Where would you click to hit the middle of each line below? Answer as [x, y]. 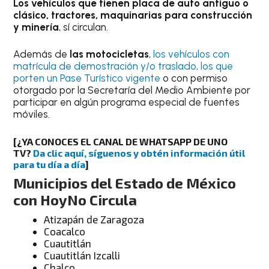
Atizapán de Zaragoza [94, 219]
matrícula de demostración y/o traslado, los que [123, 66]
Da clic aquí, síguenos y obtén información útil [139, 153]
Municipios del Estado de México [125, 183]
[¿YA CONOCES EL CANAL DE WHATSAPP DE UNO [121, 141]
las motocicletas [110, 54]
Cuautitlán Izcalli [82, 255]
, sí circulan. [84, 27]
